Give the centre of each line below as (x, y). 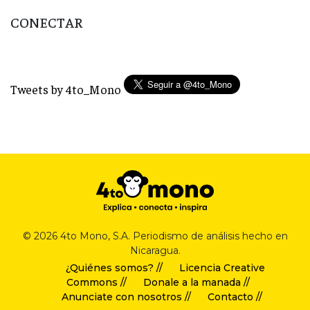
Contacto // (235, 297)
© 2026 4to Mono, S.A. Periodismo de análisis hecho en (155, 236)
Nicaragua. (155, 251)
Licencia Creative (222, 268)
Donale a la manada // (197, 283)
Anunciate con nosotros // (126, 297)
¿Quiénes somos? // (114, 268)
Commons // (97, 283)
